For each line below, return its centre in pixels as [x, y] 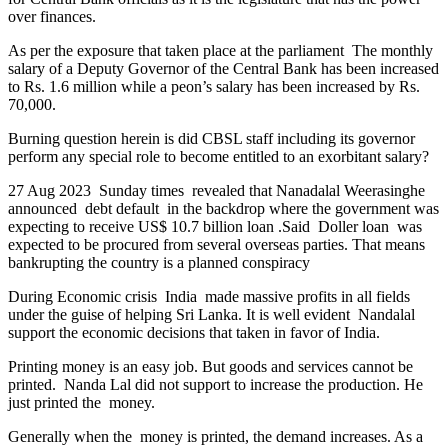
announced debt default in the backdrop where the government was [223, 208]
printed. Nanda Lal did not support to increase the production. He [215, 384]
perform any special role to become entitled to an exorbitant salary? [218, 156]
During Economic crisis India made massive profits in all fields [209, 296]
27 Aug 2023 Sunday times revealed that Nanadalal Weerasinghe [216, 190]
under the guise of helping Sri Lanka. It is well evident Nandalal [211, 314]
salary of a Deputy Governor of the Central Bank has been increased [223, 68]
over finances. [52, 16]
